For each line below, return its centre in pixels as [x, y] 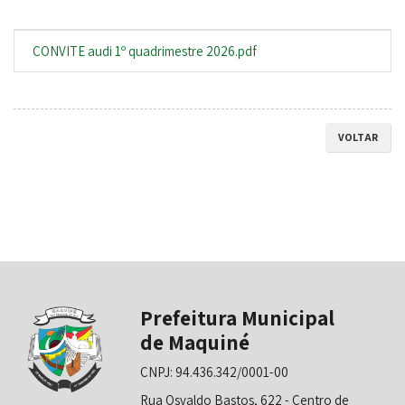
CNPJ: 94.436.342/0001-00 [214, 372]
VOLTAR [358, 137]
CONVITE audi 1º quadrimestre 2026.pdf [145, 51]
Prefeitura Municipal [237, 318]
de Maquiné [195, 343]
